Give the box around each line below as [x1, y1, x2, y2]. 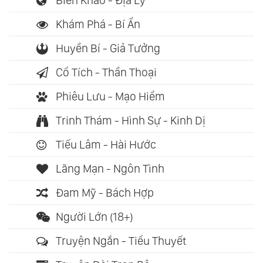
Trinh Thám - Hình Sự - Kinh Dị [56, 113, 205, 128]
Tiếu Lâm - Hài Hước [56, 137, 156, 152]
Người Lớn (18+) [56, 210, 133, 224]
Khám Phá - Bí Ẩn [56, 17, 140, 32]
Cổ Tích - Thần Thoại [56, 65, 157, 80]
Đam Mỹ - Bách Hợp [56, 186, 154, 200]
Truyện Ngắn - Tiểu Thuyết [56, 234, 186, 248]
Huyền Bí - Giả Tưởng [56, 41, 160, 56]
